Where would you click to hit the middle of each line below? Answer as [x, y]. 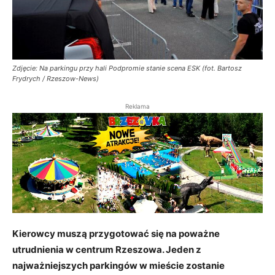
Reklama [137, 106]
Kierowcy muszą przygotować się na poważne [116, 233]
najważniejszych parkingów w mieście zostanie [118, 265]
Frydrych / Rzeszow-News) [56, 78]
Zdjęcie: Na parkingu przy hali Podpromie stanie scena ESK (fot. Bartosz [127, 68]
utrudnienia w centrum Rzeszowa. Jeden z [107, 249]
